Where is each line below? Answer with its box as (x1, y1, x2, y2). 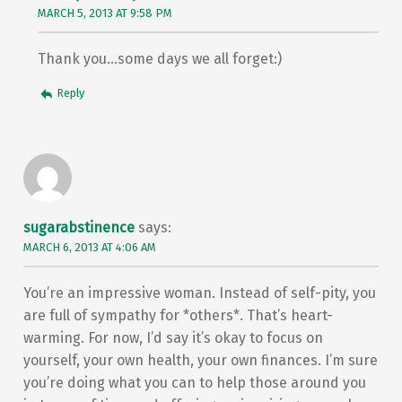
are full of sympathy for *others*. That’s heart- (22, 306, 333, 324)
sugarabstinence (22, 218, 135, 236)
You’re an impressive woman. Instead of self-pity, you (22, 284, 376, 301)
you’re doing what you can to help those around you (22, 373, 366, 391)
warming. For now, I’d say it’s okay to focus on (22, 328, 323, 346)
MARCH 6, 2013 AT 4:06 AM (22, 240, 156, 254)
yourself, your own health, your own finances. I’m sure (22, 351, 378, 369)
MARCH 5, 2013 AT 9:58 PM (37, 5, 172, 20)
